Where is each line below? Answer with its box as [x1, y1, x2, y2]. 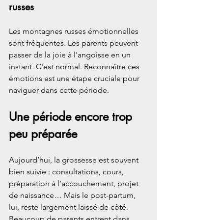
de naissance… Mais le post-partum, [9, 190, 137, 200]
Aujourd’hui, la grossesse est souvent [9, 155, 140, 165]
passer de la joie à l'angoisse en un [9, 50, 133, 59]
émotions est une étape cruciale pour [9, 73, 141, 83]
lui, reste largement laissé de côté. [9, 202, 130, 212]
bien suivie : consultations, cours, [9, 166, 126, 176]
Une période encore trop [9, 109, 136, 124]
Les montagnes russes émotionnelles [9, 26, 140, 36]
